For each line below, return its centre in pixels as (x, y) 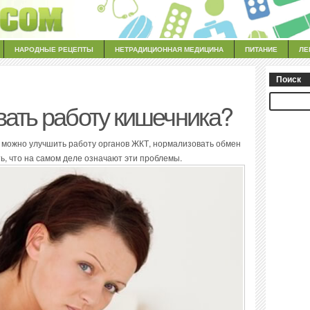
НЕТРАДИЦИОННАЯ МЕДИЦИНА (169, 49)
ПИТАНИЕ (261, 49)
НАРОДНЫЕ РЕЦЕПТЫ (54, 49)
